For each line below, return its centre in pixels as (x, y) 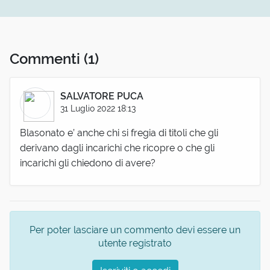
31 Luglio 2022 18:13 (98, 108)
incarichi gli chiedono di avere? (88, 163)
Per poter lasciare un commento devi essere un (135, 230)
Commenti (47, 59)
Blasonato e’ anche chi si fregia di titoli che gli (119, 133)
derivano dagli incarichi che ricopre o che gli (117, 148)
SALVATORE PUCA (102, 96)
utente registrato (135, 243)
